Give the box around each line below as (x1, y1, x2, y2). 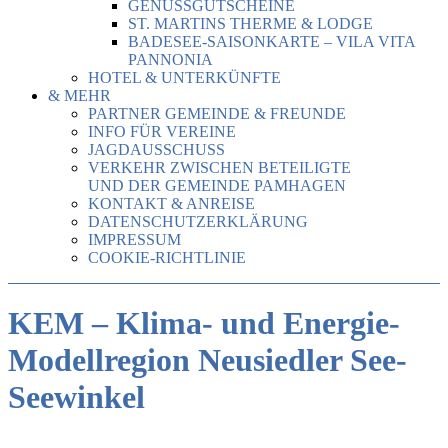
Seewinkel (8, 379, 145, 416)
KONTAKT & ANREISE (88, 195, 255, 212)
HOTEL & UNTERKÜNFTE (88, 69, 281, 86)
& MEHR (48, 87, 111, 104)
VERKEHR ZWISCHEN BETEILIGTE (88, 159, 351, 176)
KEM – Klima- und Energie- (8, 305, 400, 342)
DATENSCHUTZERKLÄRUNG (88, 213, 308, 230)
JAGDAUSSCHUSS (88, 141, 225, 158)
